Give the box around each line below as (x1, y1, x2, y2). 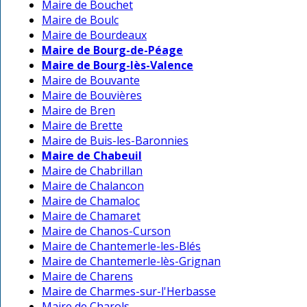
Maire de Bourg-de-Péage (42, 42, 183, 58)
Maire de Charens (42, 269, 133, 284)
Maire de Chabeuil (42, 148, 142, 164)
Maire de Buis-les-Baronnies (42, 133, 188, 149)
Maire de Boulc (42, 12, 119, 28)
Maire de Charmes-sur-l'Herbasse (42, 284, 216, 299)
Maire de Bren (42, 103, 115, 119)
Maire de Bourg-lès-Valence (42, 58, 193, 73)
